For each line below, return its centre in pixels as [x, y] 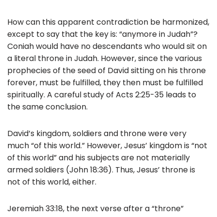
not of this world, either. [52, 182]
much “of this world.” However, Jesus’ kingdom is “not [107, 145]
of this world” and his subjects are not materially [99, 157]
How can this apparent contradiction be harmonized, [108, 22]
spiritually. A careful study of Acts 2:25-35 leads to [102, 94]
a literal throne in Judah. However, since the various [105, 58]
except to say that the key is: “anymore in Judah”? [102, 34]
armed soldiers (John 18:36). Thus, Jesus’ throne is [101, 170]
